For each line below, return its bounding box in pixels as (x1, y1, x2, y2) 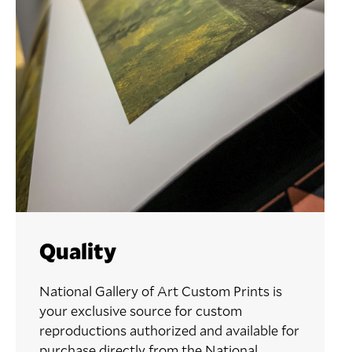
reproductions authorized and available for (39, 321, 299, 339)
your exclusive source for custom (39, 301, 242, 320)
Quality (39, 236, 116, 266)
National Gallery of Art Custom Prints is (39, 281, 282, 300)
